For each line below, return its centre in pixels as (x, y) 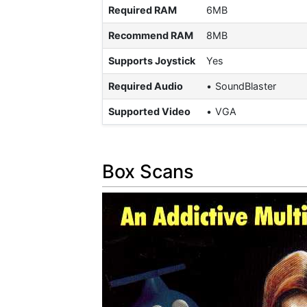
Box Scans (148, 172)
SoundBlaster (246, 86)
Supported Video (149, 111)
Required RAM (143, 10)
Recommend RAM (151, 35)
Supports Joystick (152, 60)
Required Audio (146, 86)
